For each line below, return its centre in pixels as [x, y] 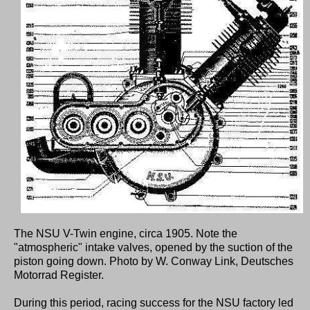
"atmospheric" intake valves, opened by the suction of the [153, 248]
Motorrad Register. [59, 275]
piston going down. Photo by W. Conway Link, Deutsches [154, 262]
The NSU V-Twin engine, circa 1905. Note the [126, 234]
